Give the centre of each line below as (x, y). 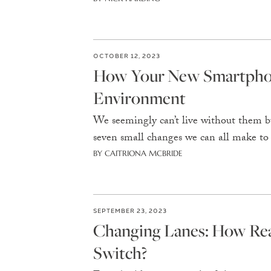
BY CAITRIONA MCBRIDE (137, 153)
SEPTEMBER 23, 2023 (130, 210)
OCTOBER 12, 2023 (126, 55)
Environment (139, 98)
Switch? (120, 253)
